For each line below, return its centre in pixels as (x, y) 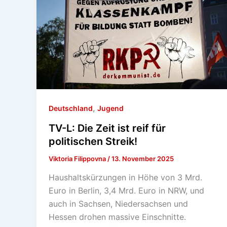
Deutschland (71, 108)
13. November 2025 (143, 158)
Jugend (110, 108)
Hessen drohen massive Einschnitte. (117, 217)
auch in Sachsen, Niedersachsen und (118, 204)
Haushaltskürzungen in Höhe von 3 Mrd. (125, 178)
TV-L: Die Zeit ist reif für (107, 128)
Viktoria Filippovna (78, 158)
